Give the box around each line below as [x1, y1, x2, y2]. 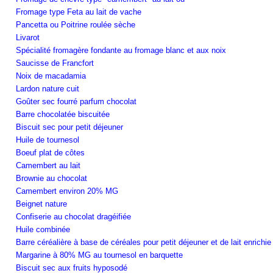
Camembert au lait [16, 160, 80, 170]
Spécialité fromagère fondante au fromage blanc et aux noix [16, 45, 226, 55]
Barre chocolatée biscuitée [16, 109, 110, 119]
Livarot [16, 32, 40, 42]
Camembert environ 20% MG [16, 186, 118, 196]
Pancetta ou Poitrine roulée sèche [16, 19, 135, 29]
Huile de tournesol [16, 135, 79, 144]
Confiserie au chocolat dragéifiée [16, 211, 131, 221]
